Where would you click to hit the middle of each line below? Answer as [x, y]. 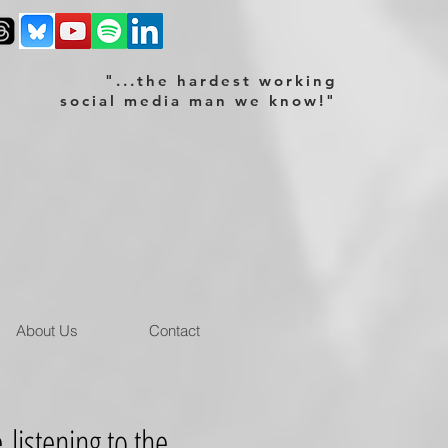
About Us [47, 330]
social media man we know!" [198, 100]
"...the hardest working [221, 80]
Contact [174, 330]
